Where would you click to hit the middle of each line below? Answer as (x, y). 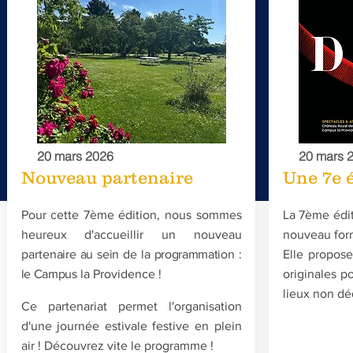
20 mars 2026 (75, 156)
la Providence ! (119, 274)
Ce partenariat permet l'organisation (131, 306)
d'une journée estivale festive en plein (131, 326)
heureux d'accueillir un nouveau (131, 234)
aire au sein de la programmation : (149, 254)
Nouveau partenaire (107, 178)
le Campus (49, 274)
